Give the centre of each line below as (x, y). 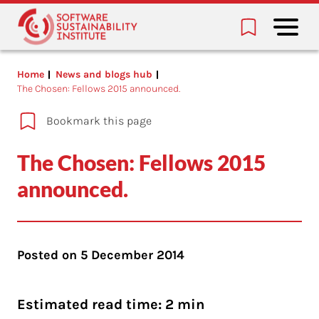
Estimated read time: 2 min (111, 304)
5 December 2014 (132, 255)
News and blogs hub (104, 74)
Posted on (49, 255)
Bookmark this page (99, 121)
